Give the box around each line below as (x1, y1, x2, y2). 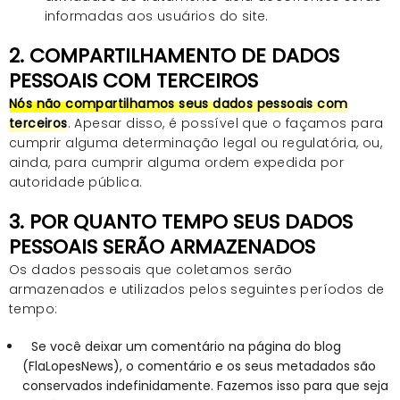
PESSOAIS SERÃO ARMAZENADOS (9, 232, 315, 261)
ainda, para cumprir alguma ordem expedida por (9, 153, 344, 171)
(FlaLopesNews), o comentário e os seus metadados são (22, 356, 376, 375)
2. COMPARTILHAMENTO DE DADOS (9, 41, 339, 70)
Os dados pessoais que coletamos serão (9, 260, 293, 279)
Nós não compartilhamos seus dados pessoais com (9, 94, 348, 112)
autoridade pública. (9, 172, 143, 191)
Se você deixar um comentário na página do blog (31, 337, 341, 355)
